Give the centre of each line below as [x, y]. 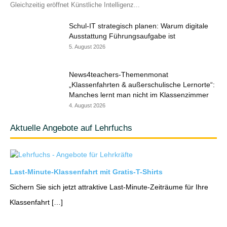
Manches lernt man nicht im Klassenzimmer [139, 95]
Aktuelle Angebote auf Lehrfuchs [71, 128]
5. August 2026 [87, 47]
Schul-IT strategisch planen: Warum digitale [139, 26]
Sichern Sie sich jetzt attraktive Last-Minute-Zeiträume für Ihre [109, 187]
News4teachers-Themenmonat [119, 75]
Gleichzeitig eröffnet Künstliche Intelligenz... [75, 5]
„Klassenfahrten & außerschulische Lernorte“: [142, 85]
